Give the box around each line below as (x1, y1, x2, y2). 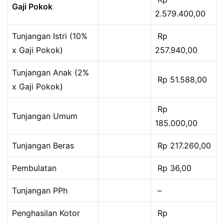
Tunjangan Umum (12, 110, 77, 121)
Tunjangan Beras (12, 140, 74, 150)
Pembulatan (12, 162, 56, 173)
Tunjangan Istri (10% (12, 30, 87, 41)
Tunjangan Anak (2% (12, 67, 89, 77)
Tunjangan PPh (12, 185, 67, 195)
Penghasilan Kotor (12, 207, 80, 218)
